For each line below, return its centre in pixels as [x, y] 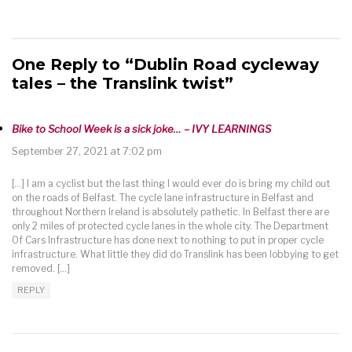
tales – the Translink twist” [123, 84]
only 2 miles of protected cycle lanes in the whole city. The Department [170, 226]
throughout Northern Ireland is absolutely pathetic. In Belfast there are [170, 212]
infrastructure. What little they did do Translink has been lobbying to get [175, 255]
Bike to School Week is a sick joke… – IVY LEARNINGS [141, 129]
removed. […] [41, 269]
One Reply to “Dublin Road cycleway [165, 65]
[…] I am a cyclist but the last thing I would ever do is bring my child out [171, 184]
